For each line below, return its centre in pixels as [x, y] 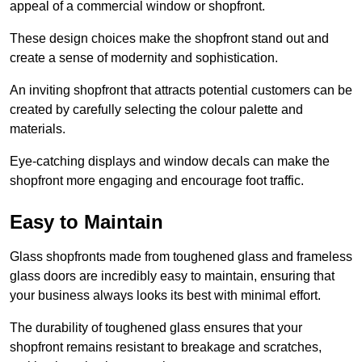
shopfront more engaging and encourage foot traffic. [157, 181]
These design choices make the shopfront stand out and [169, 39]
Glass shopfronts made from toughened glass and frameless [181, 257]
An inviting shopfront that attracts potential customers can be [181, 90]
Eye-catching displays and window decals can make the [170, 162]
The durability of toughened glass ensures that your [156, 328]
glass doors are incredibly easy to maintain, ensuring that [172, 276]
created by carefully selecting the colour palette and [156, 110]
